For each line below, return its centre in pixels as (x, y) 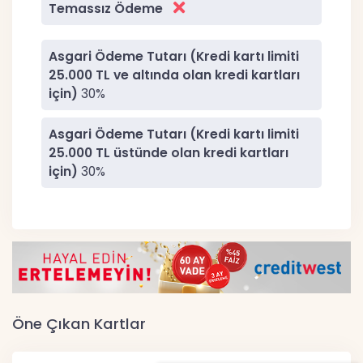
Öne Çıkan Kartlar (79, 323)
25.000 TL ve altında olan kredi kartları (174, 75)
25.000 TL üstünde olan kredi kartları (169, 152)
